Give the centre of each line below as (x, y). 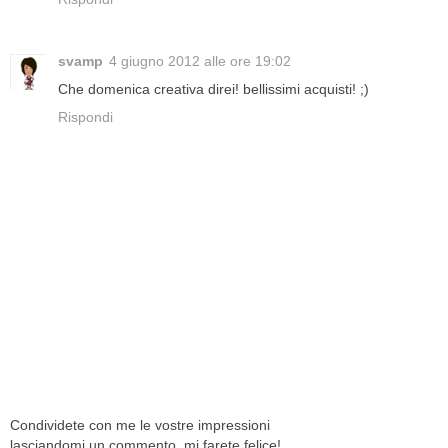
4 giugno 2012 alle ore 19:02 (200, 61)
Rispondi (85, 117)
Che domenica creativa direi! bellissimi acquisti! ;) (213, 89)
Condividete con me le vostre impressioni (140, 424)
